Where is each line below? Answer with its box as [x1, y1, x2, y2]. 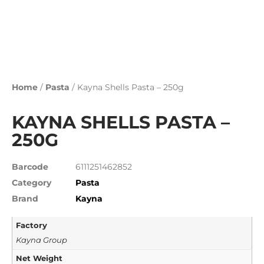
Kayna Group [16, 235, 68, 245]
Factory [16, 221, 48, 230]
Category [12, 177, 51, 188]
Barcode [12, 161, 48, 172]
